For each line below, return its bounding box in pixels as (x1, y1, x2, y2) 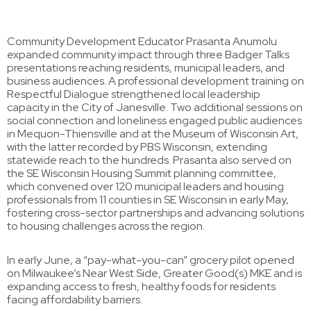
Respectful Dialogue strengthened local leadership (7, 87, 260, 101)
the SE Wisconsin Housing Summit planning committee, (7, 166, 276, 180)
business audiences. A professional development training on (7, 74, 304, 88)
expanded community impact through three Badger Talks (7, 47, 289, 62)
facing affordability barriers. (7, 292, 142, 307)
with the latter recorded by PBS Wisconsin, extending (7, 140, 267, 154)
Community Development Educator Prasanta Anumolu (7, 34, 277, 49)
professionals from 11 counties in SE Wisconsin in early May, (7, 192, 289, 207)
